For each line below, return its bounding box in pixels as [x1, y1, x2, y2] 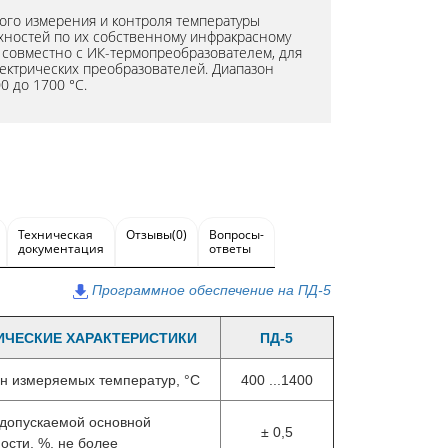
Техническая [18, 226, 93, 243]
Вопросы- [209, 226, 264, 243]
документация [18, 240, 104, 257]
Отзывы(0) [126, 226, 187, 243]
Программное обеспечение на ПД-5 [92, 282, 331, 298]
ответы [209, 240, 251, 257]
